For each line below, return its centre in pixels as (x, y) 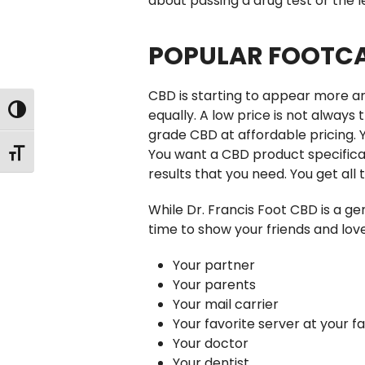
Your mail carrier (226, 304)
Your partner (214, 265)
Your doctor (211, 343)
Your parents (214, 285)
